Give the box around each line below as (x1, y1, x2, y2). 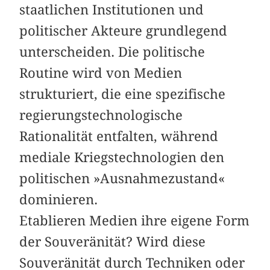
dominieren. (19, 192, 98, 208)
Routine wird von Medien (19, 65, 183, 81)
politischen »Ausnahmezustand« (19, 171, 225, 187)
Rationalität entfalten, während (19, 128, 219, 145)
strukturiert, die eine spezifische (19, 86, 226, 102)
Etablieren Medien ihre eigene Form (19, 213, 250, 229)
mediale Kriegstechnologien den (19, 149, 225, 166)
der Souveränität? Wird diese (19, 234, 206, 250)
